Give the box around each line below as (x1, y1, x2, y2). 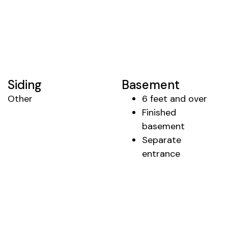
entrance (142, 147, 180, 160)
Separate (142, 133, 181, 146)
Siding (8, 76, 42, 93)
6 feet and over (142, 92, 207, 105)
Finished (142, 106, 176, 119)
